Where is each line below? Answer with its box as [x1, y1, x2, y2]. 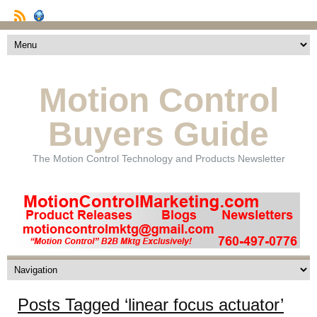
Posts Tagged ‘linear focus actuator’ [18, 294, 284, 314]
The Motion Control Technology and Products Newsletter [32, 153, 285, 165]
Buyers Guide [48, 115, 269, 154]
